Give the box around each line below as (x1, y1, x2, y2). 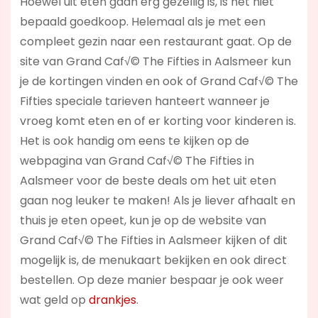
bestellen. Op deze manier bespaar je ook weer (19, 271, 284, 288)
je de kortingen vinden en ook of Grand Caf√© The (19, 72, 298, 89)
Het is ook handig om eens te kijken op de (19, 132, 249, 149)
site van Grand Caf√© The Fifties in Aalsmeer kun (19, 53, 291, 70)
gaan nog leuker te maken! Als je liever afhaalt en (19, 192, 295, 209)
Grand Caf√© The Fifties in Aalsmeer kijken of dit (19, 231, 287, 248)
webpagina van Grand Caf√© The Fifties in (19, 152, 254, 169)
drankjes (88, 291, 136, 308)
